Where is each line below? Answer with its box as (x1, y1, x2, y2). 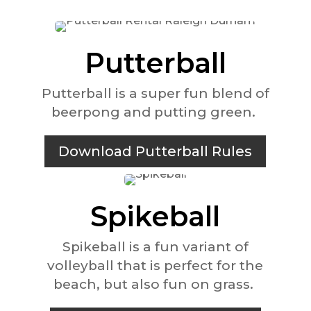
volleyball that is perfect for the (47, 257, 264, 274)
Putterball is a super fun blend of (41, 85, 269, 101)
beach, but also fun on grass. (53, 276, 258, 292)
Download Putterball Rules (58, 142, 253, 160)
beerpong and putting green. (51, 103, 260, 120)
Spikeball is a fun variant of (62, 238, 249, 255)
